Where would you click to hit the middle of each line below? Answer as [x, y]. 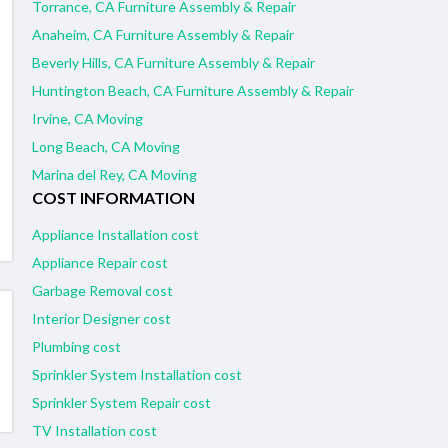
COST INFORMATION [113, 198]
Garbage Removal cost [102, 291]
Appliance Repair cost [100, 263]
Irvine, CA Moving [87, 119]
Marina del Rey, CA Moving [114, 175]
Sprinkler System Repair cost [121, 403]
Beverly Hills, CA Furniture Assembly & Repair [173, 63]
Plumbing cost [76, 347]
